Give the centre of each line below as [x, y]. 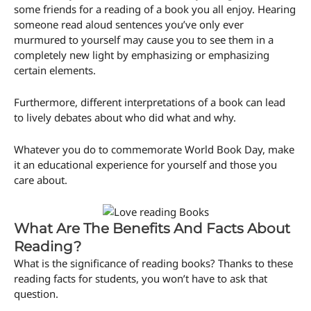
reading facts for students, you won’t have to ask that [141, 279]
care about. [41, 180]
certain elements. [55, 70]
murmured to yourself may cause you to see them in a [144, 40]
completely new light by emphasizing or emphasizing [142, 55]
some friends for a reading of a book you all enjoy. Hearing [155, 9]
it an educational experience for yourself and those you [145, 165]
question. [36, 294]
